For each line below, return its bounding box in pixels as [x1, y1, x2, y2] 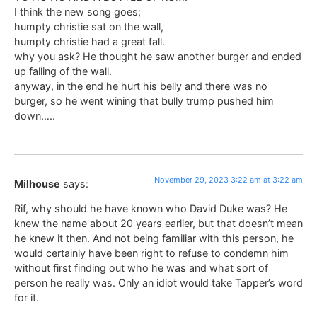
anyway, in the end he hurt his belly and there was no [14, 79, 267, 92]
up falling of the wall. [14, 64, 112, 77]
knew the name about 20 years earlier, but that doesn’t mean [14, 217, 303, 230]
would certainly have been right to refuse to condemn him [14, 247, 289, 260]
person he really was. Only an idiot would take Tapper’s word [14, 277, 303, 289]
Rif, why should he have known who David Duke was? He [14, 202, 287, 215]
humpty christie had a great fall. [14, 35, 165, 47]
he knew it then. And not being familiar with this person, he [14, 232, 294, 245]
